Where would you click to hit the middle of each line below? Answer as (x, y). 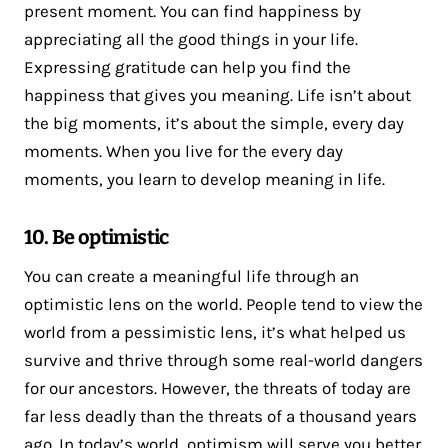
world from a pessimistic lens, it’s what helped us (215, 331)
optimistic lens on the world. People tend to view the (223, 303)
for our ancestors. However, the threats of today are (217, 387)
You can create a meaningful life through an (191, 275)
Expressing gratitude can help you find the (187, 66)
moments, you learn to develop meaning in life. (204, 178)
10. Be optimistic (96, 236)
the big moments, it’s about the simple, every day (214, 122)
